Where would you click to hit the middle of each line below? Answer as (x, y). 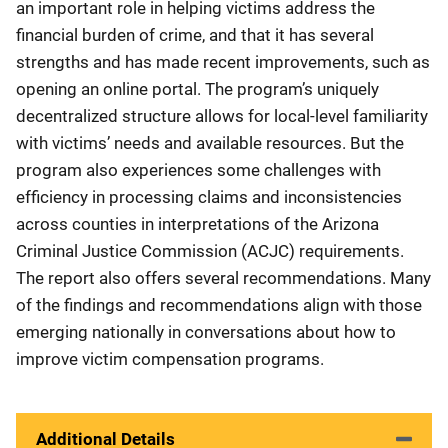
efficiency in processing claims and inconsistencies (209, 197)
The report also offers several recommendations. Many (223, 278)
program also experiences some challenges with (198, 170)
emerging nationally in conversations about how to (206, 332)
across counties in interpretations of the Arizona (197, 224)
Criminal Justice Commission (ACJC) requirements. (210, 251)
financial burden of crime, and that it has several (195, 35)
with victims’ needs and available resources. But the (210, 143)
